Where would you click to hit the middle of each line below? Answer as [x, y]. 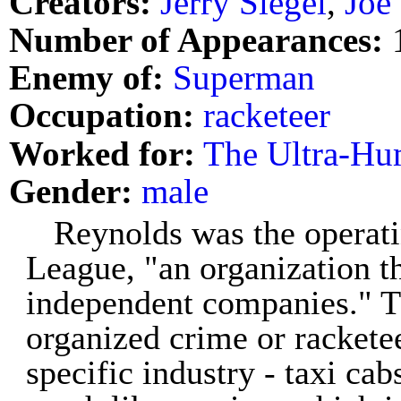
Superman [244, 78]
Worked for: [102, 153]
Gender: [71, 191]
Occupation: [102, 115]
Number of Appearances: [196, 40]
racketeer [267, 115]
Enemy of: [86, 78]
